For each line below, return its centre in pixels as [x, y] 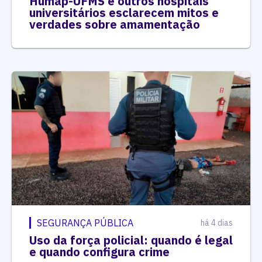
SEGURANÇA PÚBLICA [85, 223]
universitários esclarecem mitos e [124, 12]
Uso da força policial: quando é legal [131, 240]
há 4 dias [217, 223]
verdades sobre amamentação [115, 24]
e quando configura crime [99, 252]
